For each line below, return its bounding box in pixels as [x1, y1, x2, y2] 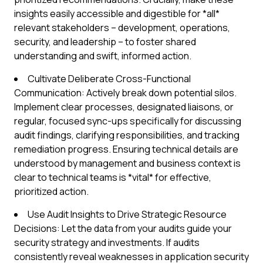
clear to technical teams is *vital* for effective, [14, 171, 211, 184]
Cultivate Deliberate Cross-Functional [28, 72, 191, 85]
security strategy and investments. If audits [14, 236, 200, 249]
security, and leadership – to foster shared [14, 35, 196, 48]
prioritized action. [14, 185, 89, 198]
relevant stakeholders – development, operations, [14, 21, 230, 34]
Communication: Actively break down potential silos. [14, 86, 237, 99]
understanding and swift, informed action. [14, 49, 191, 62]
